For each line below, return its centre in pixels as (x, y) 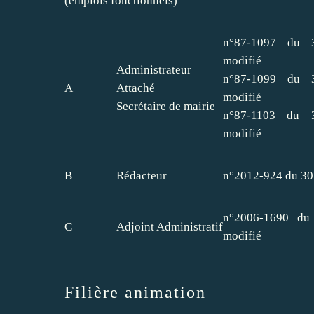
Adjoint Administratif (170, 226)
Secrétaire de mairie (166, 106)
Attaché (136, 88)
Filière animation (135, 292)
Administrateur (154, 69)
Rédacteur (142, 175)
